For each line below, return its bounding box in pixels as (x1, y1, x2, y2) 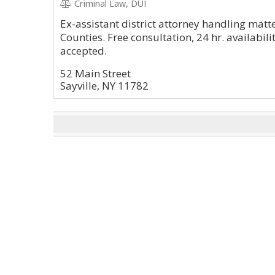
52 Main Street (60, 66, 131, 80)
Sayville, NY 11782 (60, 79, 149, 93)
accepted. (60, 44, 107, 58)
